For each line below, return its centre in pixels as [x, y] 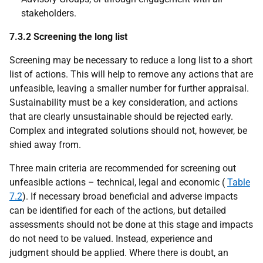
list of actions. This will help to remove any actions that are [131, 74]
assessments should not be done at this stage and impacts [131, 224]
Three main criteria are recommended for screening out [123, 168]
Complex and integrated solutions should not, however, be [128, 130]
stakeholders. [49, 13]
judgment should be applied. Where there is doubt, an [119, 252]
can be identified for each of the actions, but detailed [118, 210]
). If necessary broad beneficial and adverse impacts [130, 196]
